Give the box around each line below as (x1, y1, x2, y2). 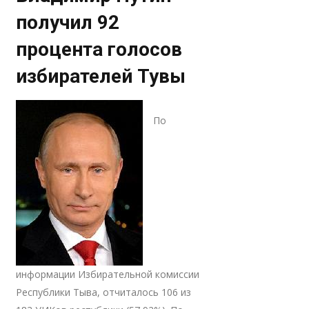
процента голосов (16, 38, 183, 61)
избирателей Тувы (16, 65, 186, 88)
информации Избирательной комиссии (16, 268, 200, 281)
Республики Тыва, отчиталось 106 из (16, 286, 192, 299)
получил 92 (16, 11, 120, 34)
